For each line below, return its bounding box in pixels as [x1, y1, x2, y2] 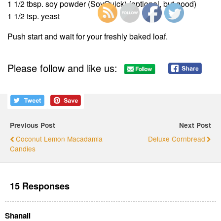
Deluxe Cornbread [148, 134, 205, 144]
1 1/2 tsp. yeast [7, 10, 60, 22]
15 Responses [10, 179, 70, 192]
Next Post [179, 120, 211, 130]
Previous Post [10, 120, 55, 130]
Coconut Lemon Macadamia [16, 134, 103, 144]
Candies [10, 144, 36, 154]
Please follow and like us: [7, 60, 117, 75]
